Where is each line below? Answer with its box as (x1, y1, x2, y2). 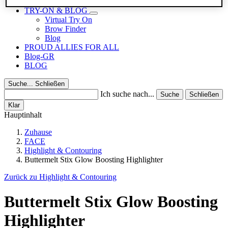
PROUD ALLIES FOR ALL (24, 43, 119, 51)
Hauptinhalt (4, 110, 42, 119)
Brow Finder (45, 24, 86, 33)
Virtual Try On (45, 15, 92, 24)
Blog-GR (24, 52, 54, 61)
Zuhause (24, 128, 52, 136)
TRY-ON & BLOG (24, 6, 90, 15)
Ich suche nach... (100, 90, 154, 98)
